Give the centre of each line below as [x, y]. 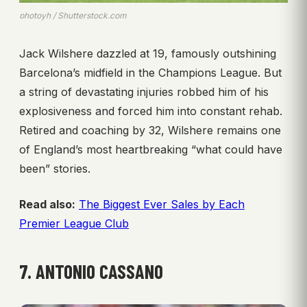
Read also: [47, 205]
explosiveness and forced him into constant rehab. [151, 111]
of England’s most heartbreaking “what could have [151, 150]
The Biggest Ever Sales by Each [162, 205]
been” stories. [55, 169]
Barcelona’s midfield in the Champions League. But [150, 73]
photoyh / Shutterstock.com [73, 16]
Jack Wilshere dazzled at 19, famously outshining [148, 54]
